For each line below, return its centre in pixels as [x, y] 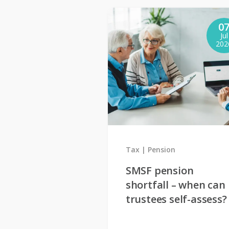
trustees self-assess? [176, 199]
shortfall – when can [175, 185]
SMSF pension [159, 171]
